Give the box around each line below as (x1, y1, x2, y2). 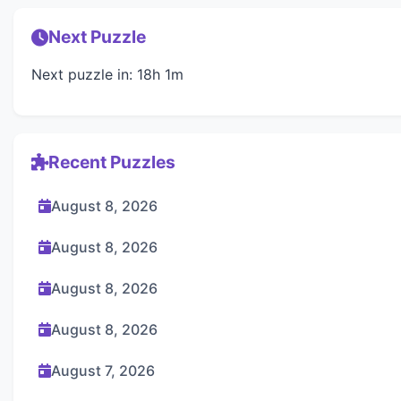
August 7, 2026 (51, 361, 155, 380)
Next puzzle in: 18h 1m (31, 64, 183, 83)
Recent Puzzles (48, 150, 175, 173)
